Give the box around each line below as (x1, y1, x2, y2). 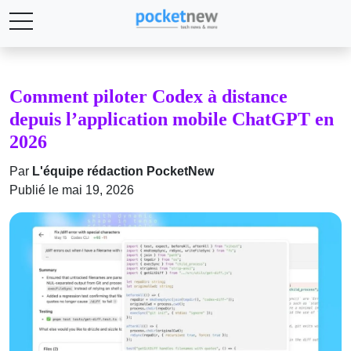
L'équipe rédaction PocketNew (32, 164, 214, 178)
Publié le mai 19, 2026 (9, 183, 134, 197)
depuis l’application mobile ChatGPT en (9, 107, 334, 129)
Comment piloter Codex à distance (9, 85, 288, 107)
